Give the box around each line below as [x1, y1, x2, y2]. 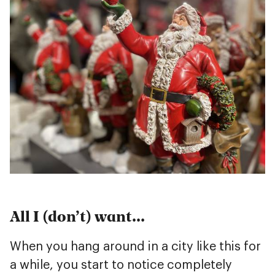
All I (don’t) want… [10, 205, 145, 227]
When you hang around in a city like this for [10, 240, 261, 253]
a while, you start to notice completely [10, 258, 232, 271]
